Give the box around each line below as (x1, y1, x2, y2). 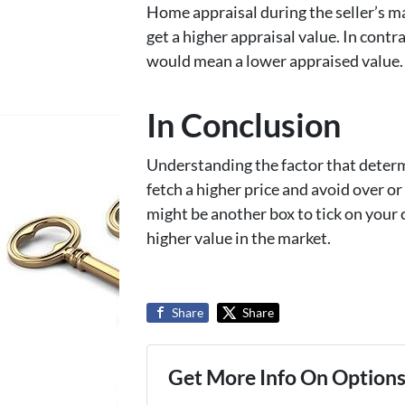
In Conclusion (146, 104, 341, 145)
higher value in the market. (146, 227, 331, 248)
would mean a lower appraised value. (146, 50, 403, 71)
